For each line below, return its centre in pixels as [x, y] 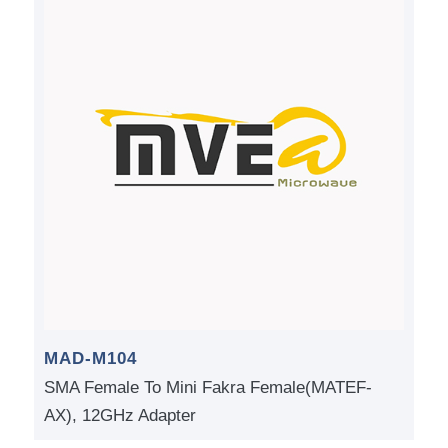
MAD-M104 [90, 358]
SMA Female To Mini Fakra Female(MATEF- [207, 387]
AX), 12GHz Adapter [119, 415]
